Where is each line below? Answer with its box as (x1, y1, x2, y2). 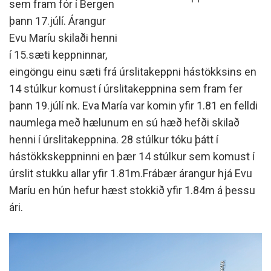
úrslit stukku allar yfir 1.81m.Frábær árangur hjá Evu (9, 167, 252, 180)
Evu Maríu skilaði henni (9, 31, 117, 44)
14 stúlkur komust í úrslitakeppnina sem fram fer (9, 82, 243, 95)
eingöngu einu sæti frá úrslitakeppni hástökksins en (9, 65, 256, 78)
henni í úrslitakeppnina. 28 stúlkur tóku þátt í (9, 133, 218, 146)
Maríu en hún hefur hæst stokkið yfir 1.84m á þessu (9, 184, 255, 197)
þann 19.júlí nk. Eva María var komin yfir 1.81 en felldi (9, 99, 258, 112)
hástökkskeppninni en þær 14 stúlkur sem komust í (9, 150, 255, 163)
